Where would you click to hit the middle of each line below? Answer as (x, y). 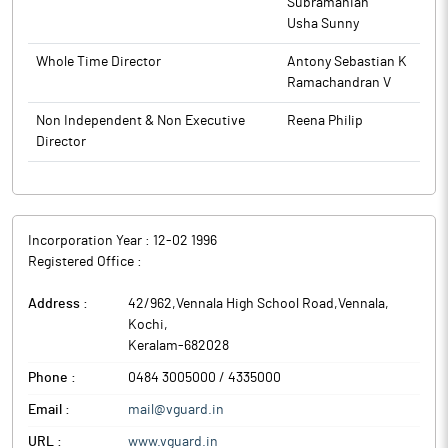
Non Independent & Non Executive (140, 121)
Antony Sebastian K (347, 62)
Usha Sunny (323, 24)
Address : (58, 304)
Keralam (153, 346)
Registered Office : (85, 262)
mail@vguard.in (176, 410)
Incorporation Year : (90, 241)
